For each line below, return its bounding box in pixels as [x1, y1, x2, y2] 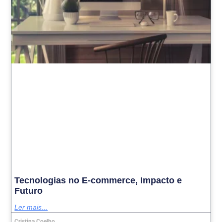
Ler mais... [14, 203, 48, 212]
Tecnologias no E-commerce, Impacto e [14, 175, 182, 186]
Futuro [14, 186, 43, 196]
